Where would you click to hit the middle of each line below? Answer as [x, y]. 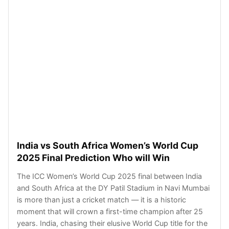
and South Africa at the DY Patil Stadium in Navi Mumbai [113, 188]
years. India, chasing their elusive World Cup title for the [112, 223]
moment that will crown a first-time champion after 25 [110, 211]
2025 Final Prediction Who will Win [93, 157]
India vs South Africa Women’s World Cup [108, 145]
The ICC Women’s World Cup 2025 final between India [109, 176]
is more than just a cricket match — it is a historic [101, 199]
